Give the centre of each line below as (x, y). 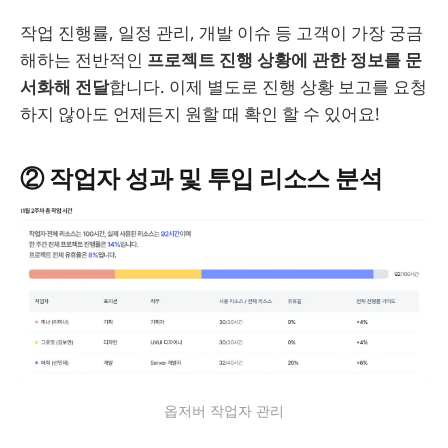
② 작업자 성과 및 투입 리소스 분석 (201, 178)
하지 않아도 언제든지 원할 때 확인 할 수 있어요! (200, 114)
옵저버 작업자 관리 (224, 410)
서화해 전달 (64, 87)
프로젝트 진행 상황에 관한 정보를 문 (284, 60)
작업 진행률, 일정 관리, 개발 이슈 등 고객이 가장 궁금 (221, 33)
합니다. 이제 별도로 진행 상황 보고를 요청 (268, 87)
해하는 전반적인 (83, 60)
